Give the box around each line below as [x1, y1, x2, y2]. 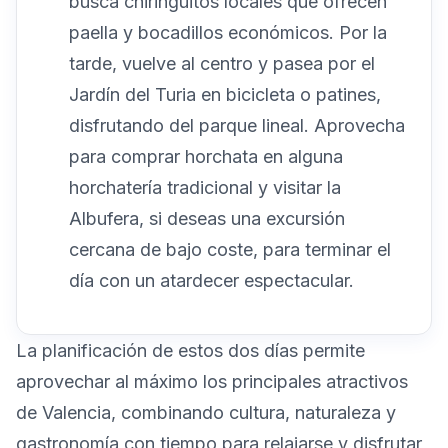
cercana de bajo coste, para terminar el [69, 238, 391, 260]
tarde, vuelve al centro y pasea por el [69, 52, 375, 74]
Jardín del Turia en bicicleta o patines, [69, 83, 381, 105]
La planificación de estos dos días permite [16, 339, 365, 361]
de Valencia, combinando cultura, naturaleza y [16, 401, 396, 423]
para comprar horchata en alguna [69, 145, 343, 167]
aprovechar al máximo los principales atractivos [16, 370, 408, 392]
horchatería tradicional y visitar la [69, 176, 341, 198]
